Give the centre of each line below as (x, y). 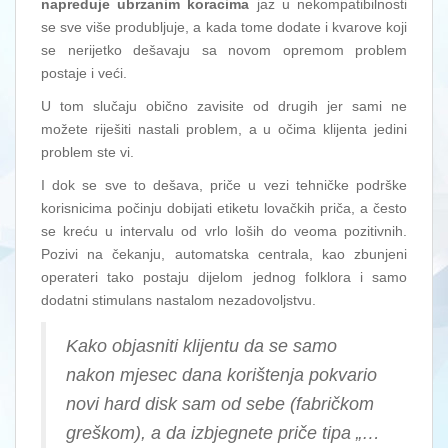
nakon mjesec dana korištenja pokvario (221, 375)
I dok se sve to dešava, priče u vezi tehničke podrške (224, 185)
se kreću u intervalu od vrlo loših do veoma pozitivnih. (224, 231)
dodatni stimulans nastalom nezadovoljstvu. (178, 300)
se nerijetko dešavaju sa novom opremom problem (224, 50)
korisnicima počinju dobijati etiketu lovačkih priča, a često (224, 208)
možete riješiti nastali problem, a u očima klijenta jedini (224, 129)
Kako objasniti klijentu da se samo (201, 346)
